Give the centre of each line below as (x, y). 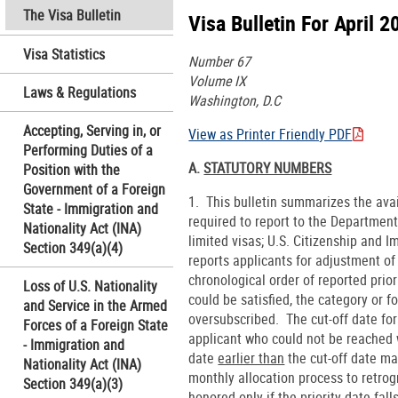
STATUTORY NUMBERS (268, 167)
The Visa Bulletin (72, 15)
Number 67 (220, 61)
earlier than (251, 358)
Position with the (71, 169)
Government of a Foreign (94, 189)
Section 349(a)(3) (72, 383)
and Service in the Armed (95, 305)
